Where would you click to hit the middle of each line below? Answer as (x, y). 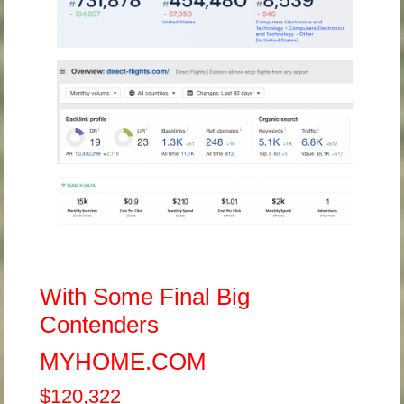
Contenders (100, 325)
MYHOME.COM (124, 362)
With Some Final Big (145, 297)
